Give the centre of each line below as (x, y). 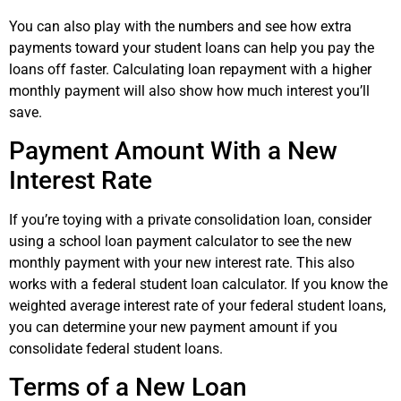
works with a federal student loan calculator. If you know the (198, 284)
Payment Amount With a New (173, 150)
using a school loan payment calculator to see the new (180, 241)
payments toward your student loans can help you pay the (192, 47)
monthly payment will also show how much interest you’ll (189, 90)
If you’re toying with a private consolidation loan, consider (190, 219)
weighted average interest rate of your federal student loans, (197, 305)
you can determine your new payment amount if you (173, 327)
